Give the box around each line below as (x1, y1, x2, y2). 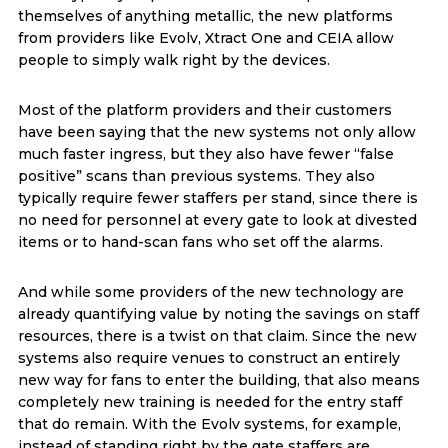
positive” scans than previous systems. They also (17, 166, 375, 185)
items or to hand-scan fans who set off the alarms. (17, 232, 383, 251)
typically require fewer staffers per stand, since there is (17, 188, 418, 207)
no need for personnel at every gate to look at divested (17, 210, 417, 229)
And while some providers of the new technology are (17, 282, 404, 301)
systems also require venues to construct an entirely (17, 348, 400, 367)
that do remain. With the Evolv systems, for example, (17, 414, 401, 433)
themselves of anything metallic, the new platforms (17, 6, 393, 25)
